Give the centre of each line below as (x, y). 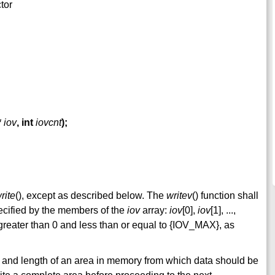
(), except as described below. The (91, 196)
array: (155, 211)
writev (179, 196)
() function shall (225, 196)
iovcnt (48, 123)
